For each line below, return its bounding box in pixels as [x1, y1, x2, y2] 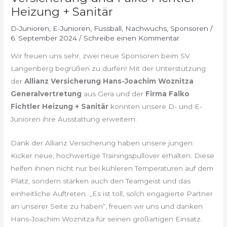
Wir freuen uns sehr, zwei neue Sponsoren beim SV [11, 52, 191, 60]
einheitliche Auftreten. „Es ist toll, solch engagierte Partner [11, 190, 213, 198]
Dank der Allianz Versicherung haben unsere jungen [11, 139, 193, 147]
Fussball [94, 24, 122, 32]
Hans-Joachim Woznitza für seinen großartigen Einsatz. [11, 215, 203, 223]
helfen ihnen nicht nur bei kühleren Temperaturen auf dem [11, 164, 214, 173]
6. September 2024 [11, 33, 80, 42]
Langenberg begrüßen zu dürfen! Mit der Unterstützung [11, 64, 206, 73]
